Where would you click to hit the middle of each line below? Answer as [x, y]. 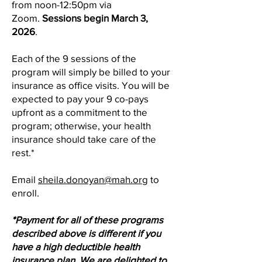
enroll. [25, 193]
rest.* [23, 152]
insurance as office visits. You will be [91, 85]
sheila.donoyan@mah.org [93, 179]
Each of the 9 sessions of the [74, 58]
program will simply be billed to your [91, 72]
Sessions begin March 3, [95, 18]
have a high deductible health [76, 247]
